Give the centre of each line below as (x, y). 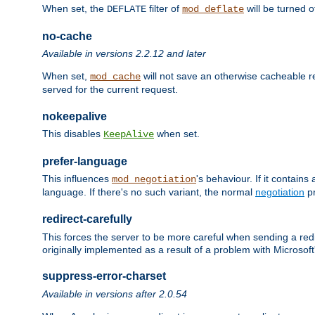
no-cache (67, 36)
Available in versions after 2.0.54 (115, 294)
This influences (77, 179)
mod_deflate (213, 9)
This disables (73, 134)
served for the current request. (110, 89)
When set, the (75, 8)
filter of (164, 8)
